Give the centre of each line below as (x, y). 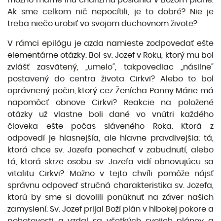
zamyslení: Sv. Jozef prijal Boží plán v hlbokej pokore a (110, 209)
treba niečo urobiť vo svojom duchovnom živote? (102, 23)
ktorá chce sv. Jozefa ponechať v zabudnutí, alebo (110, 150)
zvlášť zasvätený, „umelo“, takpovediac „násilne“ (110, 67)
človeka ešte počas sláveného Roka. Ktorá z (110, 126)
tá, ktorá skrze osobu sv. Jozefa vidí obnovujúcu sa (110, 162)
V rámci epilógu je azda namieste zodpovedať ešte (110, 43)
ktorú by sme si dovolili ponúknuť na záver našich (110, 197)
